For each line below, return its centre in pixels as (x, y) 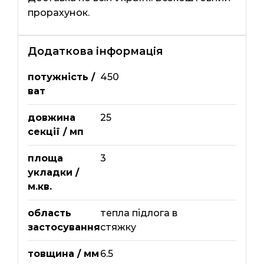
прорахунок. (58, 12)
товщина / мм (63, 253)
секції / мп (55, 131)
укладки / (53, 172)
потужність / (61, 77)
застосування (64, 227)
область (49, 213)
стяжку (118, 227)
